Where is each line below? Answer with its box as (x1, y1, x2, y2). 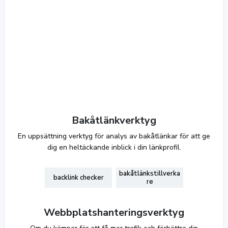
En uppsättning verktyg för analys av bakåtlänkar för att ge (18, 131, 210, 141)
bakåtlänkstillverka (119, 169, 180, 178)
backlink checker (53, 173, 104, 182)
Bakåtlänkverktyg (72, 113, 156, 127)
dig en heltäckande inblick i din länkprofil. (47, 142, 181, 152)
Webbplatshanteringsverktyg (44, 206, 184, 219)
